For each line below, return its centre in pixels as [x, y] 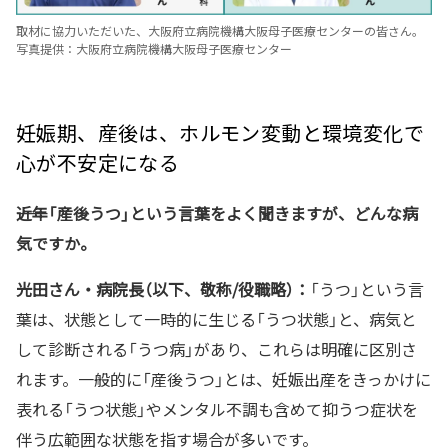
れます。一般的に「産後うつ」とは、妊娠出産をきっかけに [223, 378]
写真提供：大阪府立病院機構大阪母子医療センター [154, 48]
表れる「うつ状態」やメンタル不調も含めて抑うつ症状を [217, 408]
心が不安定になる [98, 162]
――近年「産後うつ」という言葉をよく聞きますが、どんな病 [217, 212]
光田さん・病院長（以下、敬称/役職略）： [163, 288]
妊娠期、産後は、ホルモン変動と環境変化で [220, 132]
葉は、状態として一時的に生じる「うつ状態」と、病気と [216, 318]
